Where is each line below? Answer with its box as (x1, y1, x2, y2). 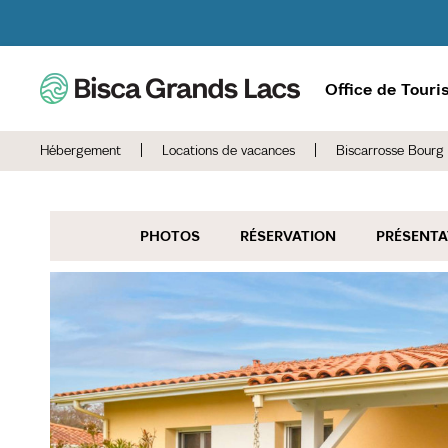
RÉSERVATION (240, 226, 336, 245)
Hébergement (40, 142, 121, 159)
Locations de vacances (162, 142, 299, 159)
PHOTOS (140, 226, 200, 245)
